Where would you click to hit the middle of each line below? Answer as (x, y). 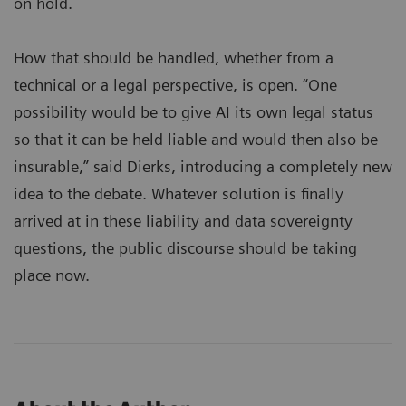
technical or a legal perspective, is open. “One (175, 84)
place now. (52, 275)
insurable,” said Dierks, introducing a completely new (203, 166)
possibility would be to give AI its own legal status (193, 111)
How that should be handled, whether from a (174, 57)
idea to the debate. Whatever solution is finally (179, 193)
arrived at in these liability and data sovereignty (183, 220)
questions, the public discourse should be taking (185, 247)
